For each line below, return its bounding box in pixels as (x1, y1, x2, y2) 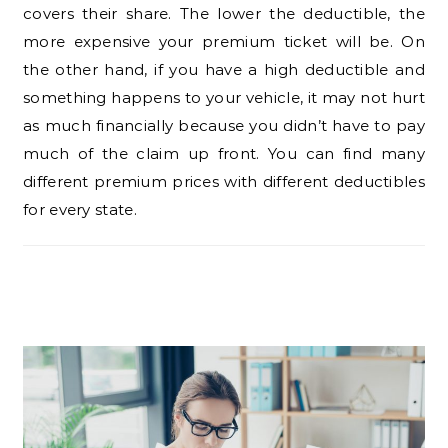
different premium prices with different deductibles (23, 172, 425, 192)
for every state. (23, 200, 137, 220)
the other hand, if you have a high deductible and (23, 60, 425, 80)
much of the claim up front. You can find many (23, 144, 425, 164)
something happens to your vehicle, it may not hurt (23, 88, 425, 108)
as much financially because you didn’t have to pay (23, 116, 425, 136)
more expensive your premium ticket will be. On (23, 32, 425, 52)
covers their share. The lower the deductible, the (23, 4, 425, 24)
